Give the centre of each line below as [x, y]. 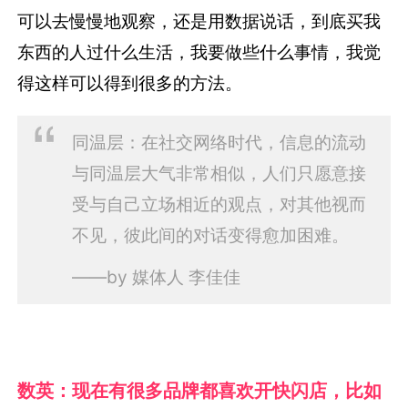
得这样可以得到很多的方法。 [130, 83]
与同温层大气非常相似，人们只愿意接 [219, 173]
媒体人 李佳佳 [186, 277]
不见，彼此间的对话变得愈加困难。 [210, 235]
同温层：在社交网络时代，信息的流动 [219, 143]
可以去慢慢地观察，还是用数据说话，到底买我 [199, 21]
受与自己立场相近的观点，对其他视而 [219, 204]
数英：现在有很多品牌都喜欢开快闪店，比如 [200, 391]
